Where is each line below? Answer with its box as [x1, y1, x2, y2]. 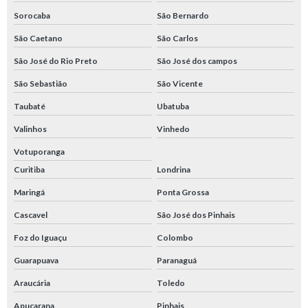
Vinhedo [156, 124, 190, 135]
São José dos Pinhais [156, 210, 235, 221]
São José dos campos [156, 56, 237, 67]
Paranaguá [156, 255, 197, 266]
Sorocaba [14, 10, 50, 21]
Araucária [14, 278, 50, 289]
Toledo [156, 278, 185, 289]
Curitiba [14, 164, 45, 175]
